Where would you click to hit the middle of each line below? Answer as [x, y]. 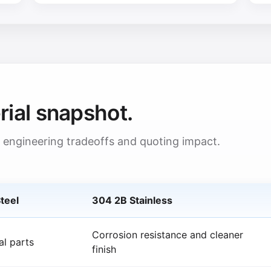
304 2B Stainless [132, 200]
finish [104, 249]
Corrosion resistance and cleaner [168, 234]
